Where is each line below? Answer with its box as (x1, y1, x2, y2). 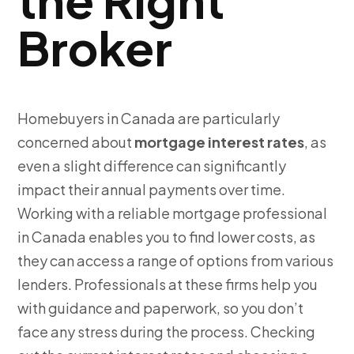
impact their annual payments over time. (17, 180, 286, 199)
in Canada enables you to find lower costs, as (17, 228, 316, 247)
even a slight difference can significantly (17, 156, 287, 175)
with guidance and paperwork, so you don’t (17, 299, 304, 318)
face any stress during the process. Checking (17, 322, 316, 341)
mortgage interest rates (134, 133, 305, 152)
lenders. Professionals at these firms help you (17, 275, 318, 294)
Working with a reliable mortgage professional (17, 204, 328, 223)
